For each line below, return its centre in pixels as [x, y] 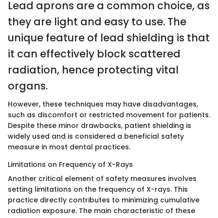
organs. [28, 86]
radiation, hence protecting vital [93, 70]
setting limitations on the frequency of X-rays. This [98, 190]
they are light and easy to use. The [97, 21]
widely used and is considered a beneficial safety [96, 136]
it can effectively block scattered [94, 54]
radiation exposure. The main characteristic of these [101, 211]
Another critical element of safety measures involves [102, 179]
